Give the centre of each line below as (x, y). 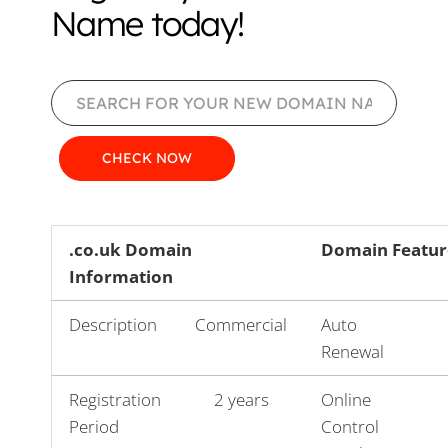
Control (350, 426)
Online (346, 399)
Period (94, 426)
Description (113, 324)
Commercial (241, 324)
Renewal (352, 351)
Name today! (147, 23)
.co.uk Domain (130, 249)
